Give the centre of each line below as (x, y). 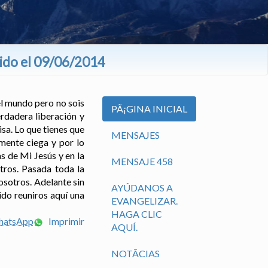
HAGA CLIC (137, 214)
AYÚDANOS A (142, 188)
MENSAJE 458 (142, 162)
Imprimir (66, 221)
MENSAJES (135, 135)
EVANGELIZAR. (144, 201)
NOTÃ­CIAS (135, 254)
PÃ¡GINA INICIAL (149, 109)
